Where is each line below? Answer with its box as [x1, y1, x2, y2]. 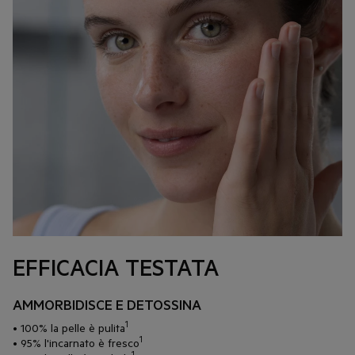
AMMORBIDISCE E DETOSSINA [13, 294, 201, 314]
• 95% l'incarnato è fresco [13, 334, 139, 350]
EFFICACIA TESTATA [13, 251, 219, 282]
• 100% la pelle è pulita [13, 319, 125, 335]
